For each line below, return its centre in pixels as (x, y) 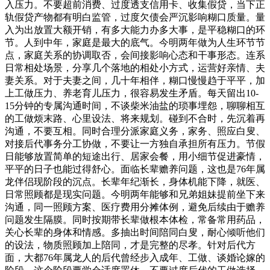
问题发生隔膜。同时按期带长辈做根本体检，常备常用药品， (135, 220)
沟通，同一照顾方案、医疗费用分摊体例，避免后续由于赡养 (135, 207)
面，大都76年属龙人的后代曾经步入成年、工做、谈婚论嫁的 (135, 258)
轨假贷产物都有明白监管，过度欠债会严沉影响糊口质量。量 (135, 17)
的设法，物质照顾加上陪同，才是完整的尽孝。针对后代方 (130, 245)
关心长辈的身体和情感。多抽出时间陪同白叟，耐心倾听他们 (135, 232)
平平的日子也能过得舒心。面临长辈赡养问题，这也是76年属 (135, 169)
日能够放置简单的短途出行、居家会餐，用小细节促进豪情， (135, 156)
